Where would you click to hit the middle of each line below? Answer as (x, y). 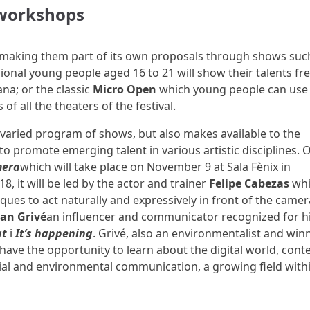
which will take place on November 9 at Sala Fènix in (155, 167)
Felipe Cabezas (250, 183)
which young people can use (232, 89)
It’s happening (54, 233)
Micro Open (124, 89)
